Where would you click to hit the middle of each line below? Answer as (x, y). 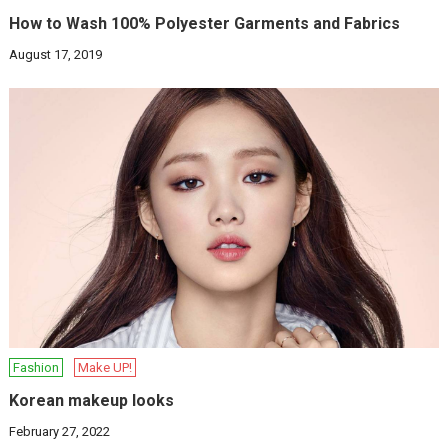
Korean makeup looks (92, 401)
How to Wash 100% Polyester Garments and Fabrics (205, 24)
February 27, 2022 (60, 432)
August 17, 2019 (56, 55)
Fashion (36, 368)
